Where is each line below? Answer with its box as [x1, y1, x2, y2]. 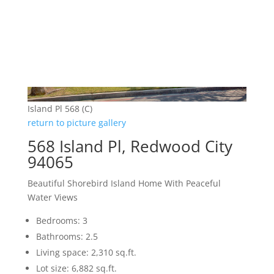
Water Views [27, 191, 78, 204]
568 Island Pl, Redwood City [27, 135, 232, 158]
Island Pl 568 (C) [27, 103, 92, 115]
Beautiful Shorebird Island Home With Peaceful [27, 177, 221, 190]
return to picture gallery [27, 117, 126, 129]
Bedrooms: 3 [35, 215, 87, 227]
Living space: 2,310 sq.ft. [35, 246, 136, 259]
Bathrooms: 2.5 [35, 231, 98, 243]
